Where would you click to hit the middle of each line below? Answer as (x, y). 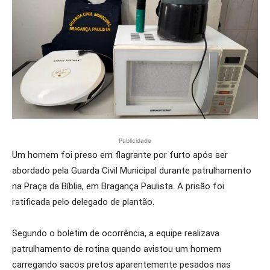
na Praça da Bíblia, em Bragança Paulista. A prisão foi (118, 186)
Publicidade (135, 140)
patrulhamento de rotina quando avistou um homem (117, 249)
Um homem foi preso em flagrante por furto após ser (120, 155)
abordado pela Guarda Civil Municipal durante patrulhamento (132, 171)
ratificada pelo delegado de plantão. (83, 202)
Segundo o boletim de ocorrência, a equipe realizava (116, 233)
